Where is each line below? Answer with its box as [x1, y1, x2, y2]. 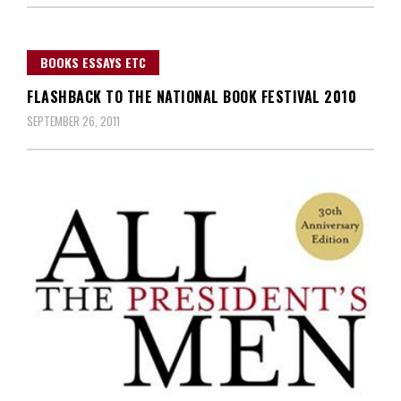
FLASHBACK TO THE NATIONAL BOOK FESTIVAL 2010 [27, 86, 356, 108]
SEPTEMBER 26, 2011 [27, 112, 120, 131]
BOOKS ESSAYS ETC [40, 53, 146, 73]
